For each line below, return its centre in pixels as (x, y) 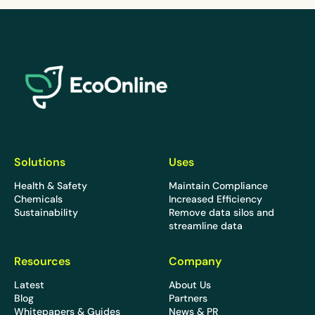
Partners (188, 298)
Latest (29, 284)
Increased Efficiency (216, 199)
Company (195, 261)
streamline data (206, 225)
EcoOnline (39, 60)
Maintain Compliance (218, 185)
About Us (190, 284)
